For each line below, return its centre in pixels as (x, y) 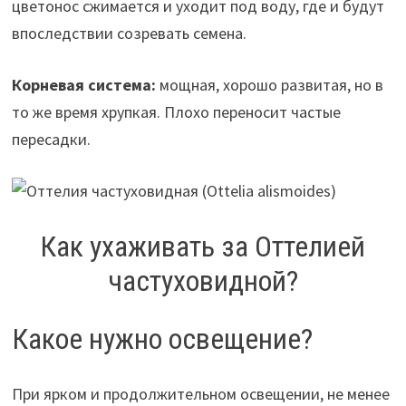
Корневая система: (83, 84)
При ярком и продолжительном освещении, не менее (200, 393)
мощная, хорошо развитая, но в (269, 84)
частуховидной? (203, 280)
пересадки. (51, 139)
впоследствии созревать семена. (129, 33)
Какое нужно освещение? (162, 339)
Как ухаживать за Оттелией (203, 246)
